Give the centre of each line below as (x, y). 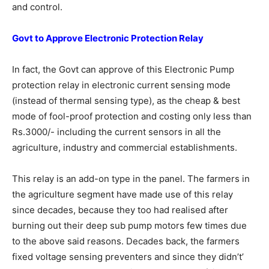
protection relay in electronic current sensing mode (121, 85)
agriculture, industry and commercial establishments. (125, 147)
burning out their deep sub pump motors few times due (129, 225)
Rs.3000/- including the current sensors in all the (116, 132)
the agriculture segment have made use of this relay (122, 194)
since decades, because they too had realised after (120, 210)
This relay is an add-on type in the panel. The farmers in (131, 179)
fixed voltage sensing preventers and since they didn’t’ (128, 257)
